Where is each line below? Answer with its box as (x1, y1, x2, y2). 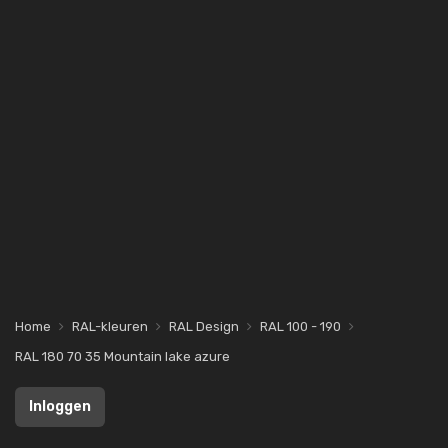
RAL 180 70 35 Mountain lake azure (15, 349, 230, 364)
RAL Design (169, 319, 239, 334)
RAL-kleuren (72, 319, 148, 334)
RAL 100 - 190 (260, 319, 341, 334)
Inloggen (29, 398, 91, 415)
